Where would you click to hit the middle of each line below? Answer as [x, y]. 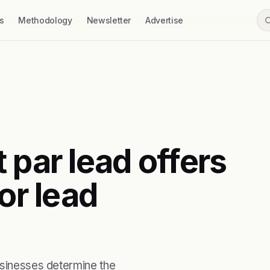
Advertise [164, 20]
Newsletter [109, 20]
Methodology [45, 20]
